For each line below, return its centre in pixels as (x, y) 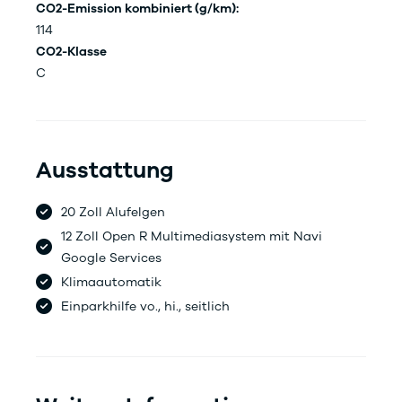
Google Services (111, 258)
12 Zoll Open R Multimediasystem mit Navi (192, 237)
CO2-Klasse (71, 52)
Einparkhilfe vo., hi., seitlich (145, 307)
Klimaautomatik (111, 283)
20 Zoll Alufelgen (113, 213)
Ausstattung (105, 171)
